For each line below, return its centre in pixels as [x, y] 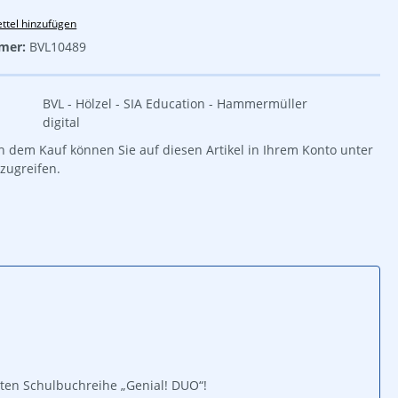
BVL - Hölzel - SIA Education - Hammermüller [175, 103]
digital [61, 122]
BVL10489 [58, 46]
